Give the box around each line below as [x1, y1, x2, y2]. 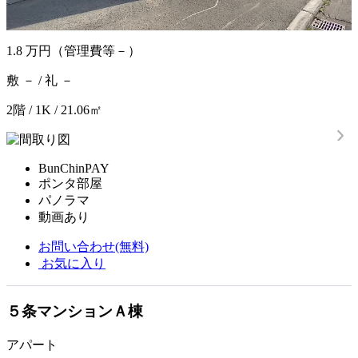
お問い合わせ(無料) [38, 240, 149, 254]
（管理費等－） [51, 44, 141, 58]
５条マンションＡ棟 [6, 302, 143, 320]
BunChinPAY [38, 161, 109, 176]
